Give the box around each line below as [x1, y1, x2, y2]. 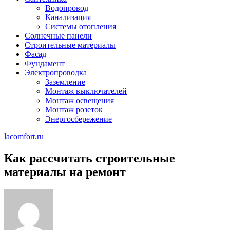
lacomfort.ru [4, 132, 44, 141]
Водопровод [45, 4, 88, 12]
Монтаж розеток [45, 105, 103, 114]
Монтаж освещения [45, 96, 114, 105]
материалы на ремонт [4, 165, 126, 179]
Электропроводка [25, 68, 87, 77]
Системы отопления [45, 22, 116, 31]
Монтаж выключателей [45, 87, 127, 95]
